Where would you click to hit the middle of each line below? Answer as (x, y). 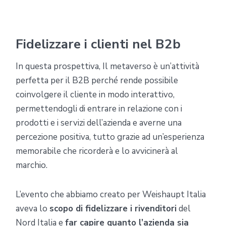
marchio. (32, 165)
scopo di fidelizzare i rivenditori (113, 208)
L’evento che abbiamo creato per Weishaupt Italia (111, 194)
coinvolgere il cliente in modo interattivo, (95, 94)
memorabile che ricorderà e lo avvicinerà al (97, 151)
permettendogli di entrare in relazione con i (99, 108)
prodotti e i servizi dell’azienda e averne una (99, 123)
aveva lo (33, 208)
